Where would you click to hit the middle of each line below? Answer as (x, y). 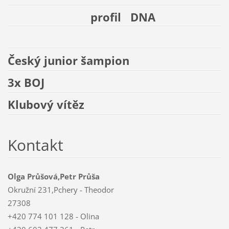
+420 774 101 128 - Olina (53, 216)
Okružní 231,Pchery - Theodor (61, 189)
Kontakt (35, 145)
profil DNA (81, 17)
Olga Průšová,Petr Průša (53, 176)
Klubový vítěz (46, 105)
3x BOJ (26, 83)
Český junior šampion (70, 61)
